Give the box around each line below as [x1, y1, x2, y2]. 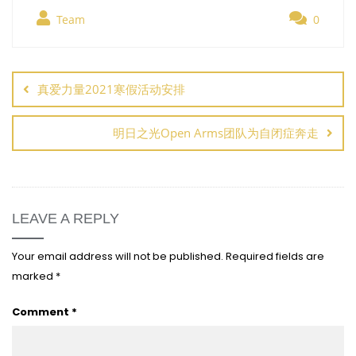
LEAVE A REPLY [12, 210, 119, 226]
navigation [11, 64, 112, 91]
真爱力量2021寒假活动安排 [37, 80, 185, 97]
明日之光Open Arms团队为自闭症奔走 [113, 124, 319, 141]
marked [12, 268, 56, 284]
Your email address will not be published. [12, 248, 223, 264]
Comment [12, 304, 72, 319]
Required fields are [226, 248, 324, 264]
